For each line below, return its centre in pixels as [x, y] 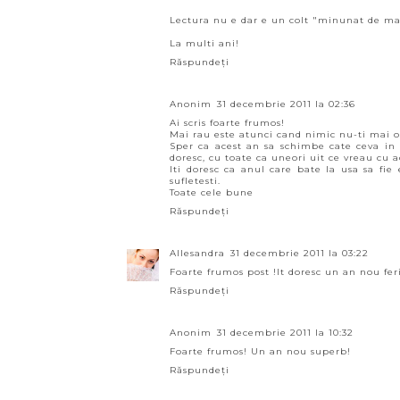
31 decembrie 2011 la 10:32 [285, 333]
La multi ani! [204, 43]
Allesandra [197, 253]
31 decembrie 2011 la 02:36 [286, 104]
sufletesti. [195, 181]
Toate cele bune [212, 192]
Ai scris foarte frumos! [227, 123]
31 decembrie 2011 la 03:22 [300, 253]
